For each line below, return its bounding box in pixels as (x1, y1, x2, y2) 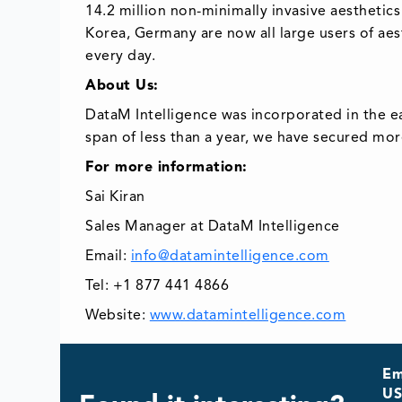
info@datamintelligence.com (130, 249, 329, 265)
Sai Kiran (85, 190, 145, 205)
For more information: (85, 161, 248, 176)
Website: (85, 309, 150, 324)
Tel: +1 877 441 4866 (85, 279, 230, 294)
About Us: (85, 79, 159, 94)
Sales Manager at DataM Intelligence (85, 220, 340, 235)
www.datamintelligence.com (149, 309, 346, 324)
